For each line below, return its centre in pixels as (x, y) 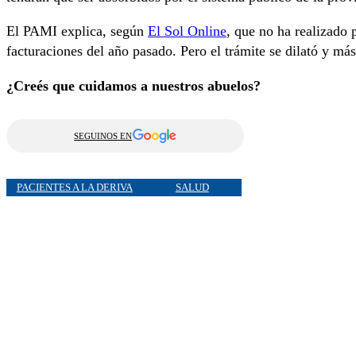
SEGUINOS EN (103, 135)
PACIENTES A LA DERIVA (74, 188)
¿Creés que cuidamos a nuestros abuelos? (133, 85)
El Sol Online (187, 31)
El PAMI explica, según (77, 31)
